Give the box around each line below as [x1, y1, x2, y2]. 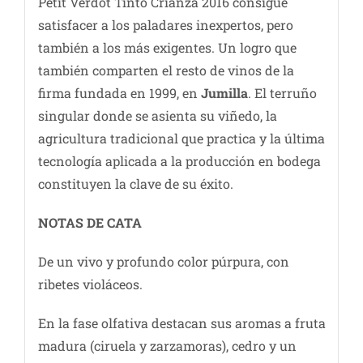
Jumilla [200, 84, 248, 102]
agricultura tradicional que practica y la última [37, 130, 325, 147]
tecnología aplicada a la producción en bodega [37, 152, 321, 170]
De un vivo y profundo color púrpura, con [37, 253, 289, 271]
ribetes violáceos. [37, 275, 143, 293]
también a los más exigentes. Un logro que [37, 39, 297, 57]
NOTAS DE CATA [37, 214, 142, 232]
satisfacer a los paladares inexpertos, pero [37, 16, 293, 34]
